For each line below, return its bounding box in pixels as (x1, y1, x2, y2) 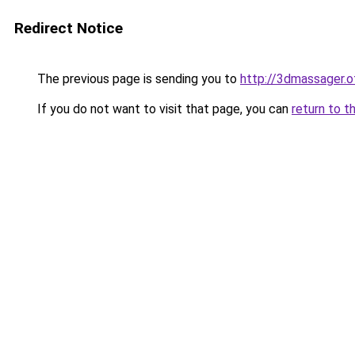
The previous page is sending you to (34, 71, 240, 86)
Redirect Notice (14, 19, 123, 37)
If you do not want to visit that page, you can (34, 101, 292, 116)
